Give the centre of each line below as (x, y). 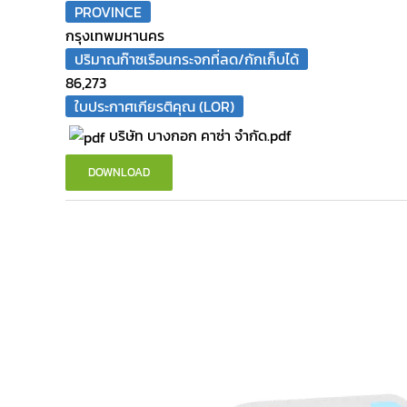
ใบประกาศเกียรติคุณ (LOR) (154, 106)
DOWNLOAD (119, 173)
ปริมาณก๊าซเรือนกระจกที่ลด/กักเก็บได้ (187, 59)
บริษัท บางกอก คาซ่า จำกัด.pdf (200, 135)
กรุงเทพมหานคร (115, 35)
